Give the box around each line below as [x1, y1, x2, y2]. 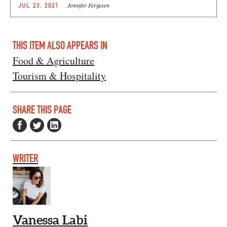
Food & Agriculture [13, 53, 94, 67]
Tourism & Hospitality [13, 68, 106, 83]
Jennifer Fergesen [67, 1, 109, 10]
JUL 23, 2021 [18, 2, 59, 10]
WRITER [13, 152, 38, 166]
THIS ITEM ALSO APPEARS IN [13, 38, 107, 52]
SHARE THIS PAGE [13, 103, 71, 117]
